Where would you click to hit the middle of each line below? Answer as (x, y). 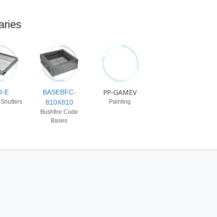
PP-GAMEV (120, 92)
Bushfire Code (59, 112)
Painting (120, 101)
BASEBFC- (59, 92)
